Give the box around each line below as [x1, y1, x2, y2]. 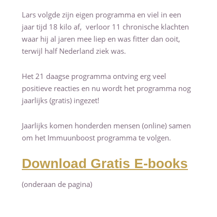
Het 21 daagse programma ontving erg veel [22, 71, 166, 81]
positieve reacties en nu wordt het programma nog [22, 83, 191, 93]
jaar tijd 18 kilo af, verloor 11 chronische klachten [22, 21, 189, 31]
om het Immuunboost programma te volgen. [22, 132, 173, 142]
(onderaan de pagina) [22, 179, 92, 189]
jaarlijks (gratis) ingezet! [22, 95, 99, 105]
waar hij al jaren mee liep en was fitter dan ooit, [22, 33, 180, 44]
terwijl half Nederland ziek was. [22, 46, 128, 56]
